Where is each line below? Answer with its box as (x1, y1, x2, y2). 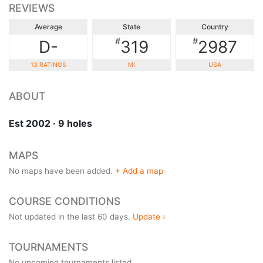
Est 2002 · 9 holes (9, 117, 92, 129)
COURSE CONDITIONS (9, 194, 120, 207)
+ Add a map (115, 166, 163, 176)
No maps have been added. (9, 166, 115, 176)
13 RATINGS (30, 60, 66, 69)
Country (201, 22, 228, 31)
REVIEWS (9, 1, 55, 14)
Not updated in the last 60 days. (9, 211, 133, 221)
